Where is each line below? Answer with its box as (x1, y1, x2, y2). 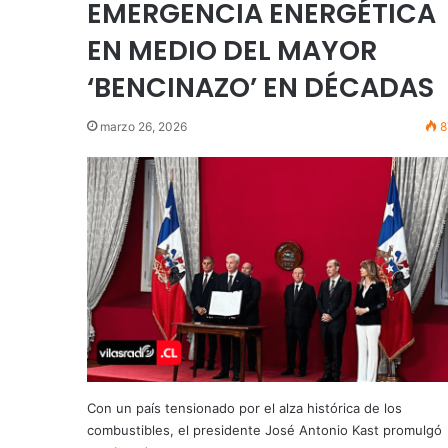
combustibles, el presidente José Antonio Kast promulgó (87, 422, 442, 439)
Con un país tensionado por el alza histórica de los (87, 400, 402, 417)
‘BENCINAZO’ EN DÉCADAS (87, 68, 434, 106)
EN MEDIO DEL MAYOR (87, 31, 377, 69)
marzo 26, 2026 (100, 118, 187, 134)
